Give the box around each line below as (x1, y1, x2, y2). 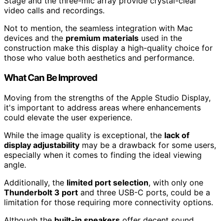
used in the (139, 33, 182, 43)
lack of (164, 130, 189, 140)
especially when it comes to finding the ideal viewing (4, 149, 202, 160)
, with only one (148, 177, 203, 187)
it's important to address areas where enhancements (4, 102, 201, 112)
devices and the (4, 33, 66, 43)
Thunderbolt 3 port (4, 187, 78, 197)
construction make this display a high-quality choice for (4, 43, 213, 53)
